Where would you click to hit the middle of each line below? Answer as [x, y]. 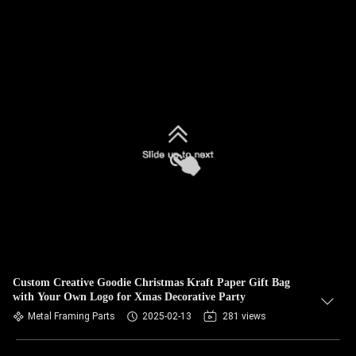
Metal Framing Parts [72, 316]
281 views [244, 316]
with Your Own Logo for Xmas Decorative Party [129, 297]
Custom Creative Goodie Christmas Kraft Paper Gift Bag [151, 282]
